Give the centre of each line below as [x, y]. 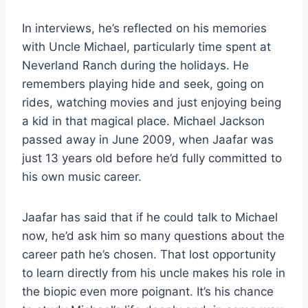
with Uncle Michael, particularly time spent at [146, 46]
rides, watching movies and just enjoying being [152, 102]
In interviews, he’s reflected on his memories [144, 28]
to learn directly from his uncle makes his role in [154, 273]
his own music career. [82, 176]
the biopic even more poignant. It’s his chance [148, 291]
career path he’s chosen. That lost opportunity [149, 254]
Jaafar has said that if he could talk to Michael [150, 217]
